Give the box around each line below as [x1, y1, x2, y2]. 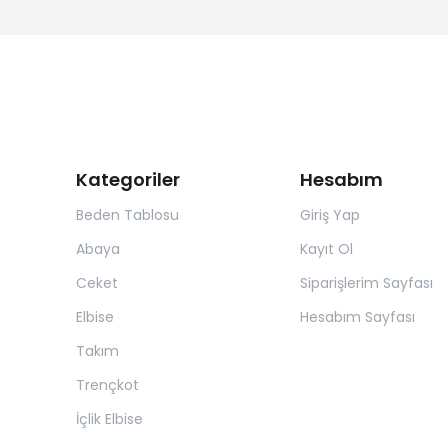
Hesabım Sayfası [299, 307, 415, 327]
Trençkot [76, 375, 139, 395]
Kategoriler [76, 167, 180, 192]
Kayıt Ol [299, 239, 353, 259]
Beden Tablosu [76, 205, 179, 225]
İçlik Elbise [76, 409, 143, 429]
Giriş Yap [299, 205, 360, 225]
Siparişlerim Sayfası [299, 273, 433, 293]
